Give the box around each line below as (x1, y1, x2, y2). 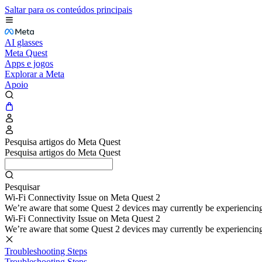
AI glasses (5, 37, 43, 47)
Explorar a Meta (5, 69, 64, 79)
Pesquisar (5, 182, 40, 192)
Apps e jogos (5, 58, 53, 68)
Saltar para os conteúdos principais (5, 5, 132, 15)
